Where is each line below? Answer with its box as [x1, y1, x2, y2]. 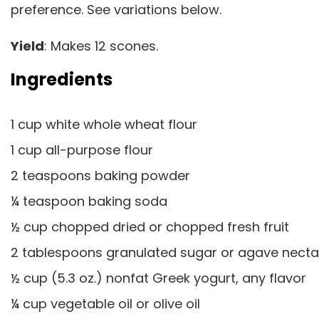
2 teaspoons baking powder [11, 167, 194, 184]
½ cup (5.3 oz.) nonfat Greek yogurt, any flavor [11, 269, 310, 287]
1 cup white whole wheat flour [11, 115, 201, 133]
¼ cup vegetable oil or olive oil [11, 295, 204, 313]
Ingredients [11, 68, 113, 91]
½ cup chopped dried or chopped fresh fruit [11, 218, 293, 236]
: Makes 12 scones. [44, 36, 158, 55]
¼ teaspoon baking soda [11, 192, 171, 210]
